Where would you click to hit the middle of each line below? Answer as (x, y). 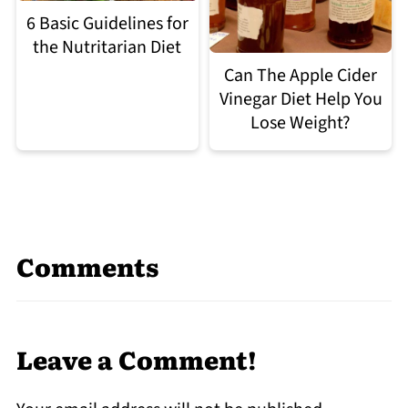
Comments (87, 265)
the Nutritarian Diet (107, 48)
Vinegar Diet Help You (301, 99)
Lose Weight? (301, 122)
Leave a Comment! (136, 358)
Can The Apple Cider (301, 75)
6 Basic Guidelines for (107, 24)
